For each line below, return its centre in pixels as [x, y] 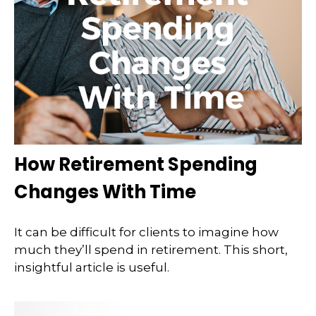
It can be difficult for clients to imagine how [146, 232]
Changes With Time [105, 192]
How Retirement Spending [136, 164]
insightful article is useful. [92, 268]
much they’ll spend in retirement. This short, [151, 250]
